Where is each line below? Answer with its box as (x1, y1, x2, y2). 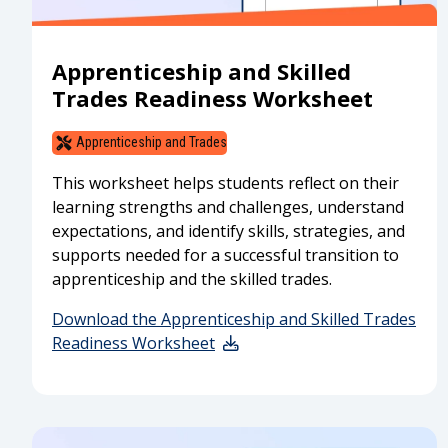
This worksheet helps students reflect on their (52, 171, 399, 194)
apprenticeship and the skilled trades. (52, 267, 332, 290)
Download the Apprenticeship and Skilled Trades (52, 307, 416, 330)
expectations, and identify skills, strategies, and (52, 219, 405, 242)
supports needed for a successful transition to (52, 243, 399, 266)
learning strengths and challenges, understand (52, 195, 404, 218)
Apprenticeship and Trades (76, 134, 227, 151)
